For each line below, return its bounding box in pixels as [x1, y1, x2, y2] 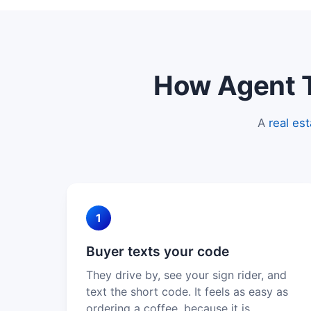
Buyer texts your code [86, 242, 229, 260]
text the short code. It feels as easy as [86, 284, 288, 299]
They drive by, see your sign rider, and [86, 267, 287, 282]
